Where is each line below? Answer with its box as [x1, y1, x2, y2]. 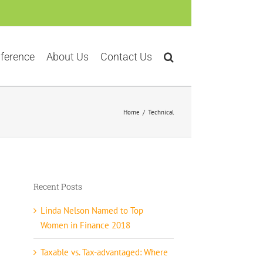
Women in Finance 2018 [40, 220, 130, 231]
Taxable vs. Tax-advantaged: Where [40, 247, 168, 258]
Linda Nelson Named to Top [40, 205, 143, 217]
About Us [46, 50, 89, 63]
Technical [148, 107, 174, 116]
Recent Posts [33, 180, 82, 192]
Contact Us [100, 50, 152, 63]
